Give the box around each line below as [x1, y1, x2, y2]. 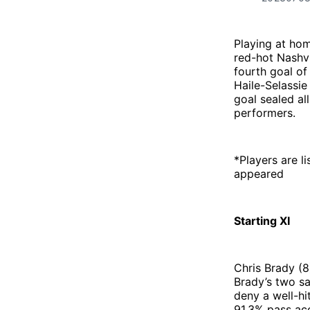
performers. [234, 105, 295, 120]
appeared [234, 166, 284, 181]
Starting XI [234, 213, 290, 228]
